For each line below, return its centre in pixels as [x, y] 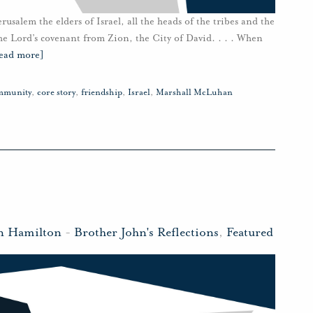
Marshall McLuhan [194, 93]
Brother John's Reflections [146, 232]
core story [56, 93]
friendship [102, 93]
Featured [250, 232]
